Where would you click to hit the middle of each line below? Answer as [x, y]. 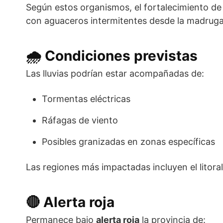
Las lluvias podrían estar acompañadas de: [115, 74]
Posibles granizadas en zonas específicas [128, 142]
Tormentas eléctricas [86, 99]
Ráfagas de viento [80, 120]
